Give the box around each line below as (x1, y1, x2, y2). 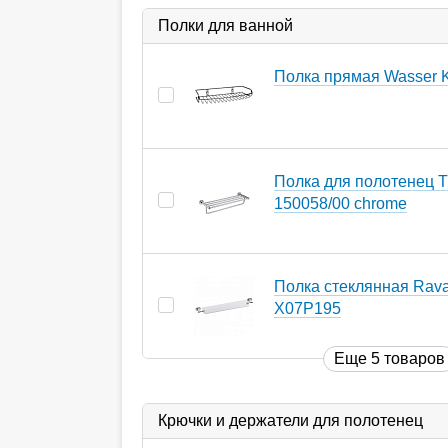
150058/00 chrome (274, 194, 407, 212)
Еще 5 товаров (334, 349, 445, 367)
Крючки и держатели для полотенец (158, 411, 423, 429)
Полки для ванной (158, 16, 293, 34)
